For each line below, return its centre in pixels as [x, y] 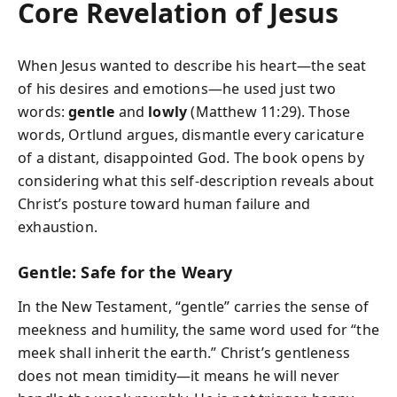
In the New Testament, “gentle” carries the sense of [194, 306]
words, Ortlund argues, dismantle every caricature [191, 135]
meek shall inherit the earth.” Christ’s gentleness [184, 352]
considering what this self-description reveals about [196, 181]
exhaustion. [58, 227]
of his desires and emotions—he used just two [177, 89]
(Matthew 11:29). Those [269, 112]
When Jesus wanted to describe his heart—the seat [192, 66]
